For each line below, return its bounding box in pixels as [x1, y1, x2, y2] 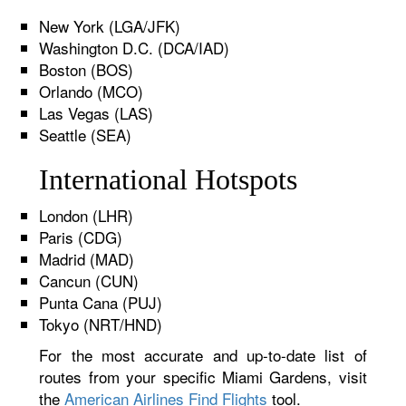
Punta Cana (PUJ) [39, 291, 163, 314]
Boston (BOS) [39, 58, 134, 81]
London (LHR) [39, 204, 134, 227]
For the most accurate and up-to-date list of [39, 343, 367, 366]
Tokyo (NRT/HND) [39, 313, 163, 335]
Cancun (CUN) [39, 269, 140, 292]
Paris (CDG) [39, 226, 123, 248]
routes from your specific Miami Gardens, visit [39, 365, 367, 388]
